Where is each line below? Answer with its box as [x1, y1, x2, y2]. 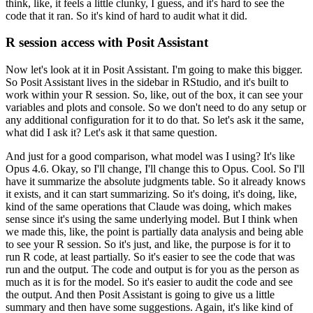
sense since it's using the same [6, 213, 137, 226]
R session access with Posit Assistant [6, 35, 208, 50]
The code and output [92, 263, 182, 276]
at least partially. [60, 251, 131, 263]
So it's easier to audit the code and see [127, 276, 293, 289]
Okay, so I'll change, [52, 163, 142, 175]
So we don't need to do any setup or [148, 101, 306, 114]
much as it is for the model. [6, 276, 124, 289]
